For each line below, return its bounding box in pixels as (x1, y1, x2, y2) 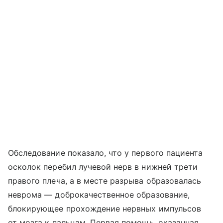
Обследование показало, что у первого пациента (8, 148, 203, 158)
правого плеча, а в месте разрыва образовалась (8, 176, 202, 186)
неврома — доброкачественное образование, (8, 190, 190, 200)
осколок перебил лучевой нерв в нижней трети (8, 162, 198, 172)
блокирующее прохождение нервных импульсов (8, 204, 201, 214)
